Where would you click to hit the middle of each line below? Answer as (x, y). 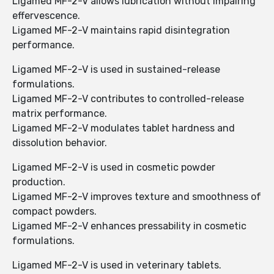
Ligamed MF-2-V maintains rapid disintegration (121, 31)
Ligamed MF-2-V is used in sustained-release (116, 70)
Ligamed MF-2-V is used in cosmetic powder (114, 168)
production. (39, 182)
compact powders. (54, 212)
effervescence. (46, 16)
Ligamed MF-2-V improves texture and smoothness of (137, 197)
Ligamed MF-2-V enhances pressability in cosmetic (129, 226)
